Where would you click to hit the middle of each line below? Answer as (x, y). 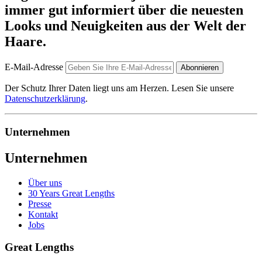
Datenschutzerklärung (45, 99)
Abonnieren (200, 68)
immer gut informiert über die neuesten (124, 10)
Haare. (25, 42)
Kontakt (43, 214)
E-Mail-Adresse (34, 67)
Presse (40, 204)
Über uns (45, 182)
